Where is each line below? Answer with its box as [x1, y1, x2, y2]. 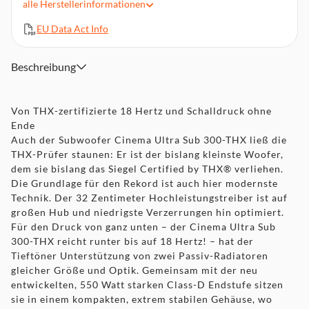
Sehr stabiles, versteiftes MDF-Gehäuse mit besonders [28, 3, 258, 15]
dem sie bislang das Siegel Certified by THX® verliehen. [11, 163, 283, 175]
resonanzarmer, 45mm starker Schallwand [28, 17, 208, 29]
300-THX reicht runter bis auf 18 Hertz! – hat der [11, 235, 254, 247]
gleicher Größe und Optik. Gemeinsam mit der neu [11, 264, 258, 276]
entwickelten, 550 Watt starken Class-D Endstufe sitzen [11, 279, 283, 290]
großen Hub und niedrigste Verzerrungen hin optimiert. [11, 206, 284, 218]
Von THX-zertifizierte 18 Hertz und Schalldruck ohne [11, 105, 272, 117]
